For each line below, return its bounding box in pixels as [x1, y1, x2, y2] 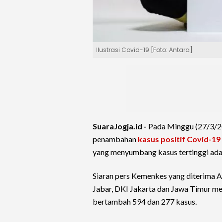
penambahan [93, 134, 138, 144]
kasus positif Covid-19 [138, 134, 221, 144]
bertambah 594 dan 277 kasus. [93, 197, 197, 207]
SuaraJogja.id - [93, 121, 148, 131]
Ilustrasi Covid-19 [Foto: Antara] [96, 46, 193, 55]
